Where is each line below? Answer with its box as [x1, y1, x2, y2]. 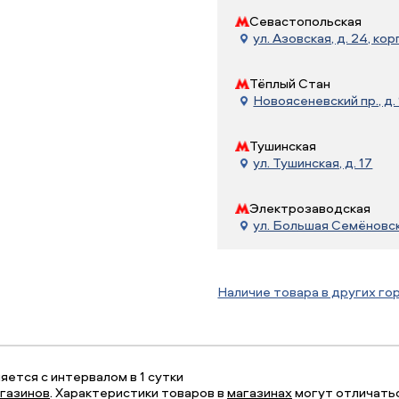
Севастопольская [249, 12, 362, 30]
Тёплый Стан [249, 74, 331, 93]
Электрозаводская [249, 199, 371, 217]
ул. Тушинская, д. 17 [253, 153, 373, 172]
